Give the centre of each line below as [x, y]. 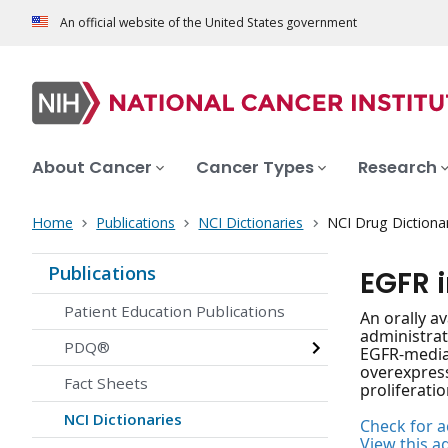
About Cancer [92, 168]
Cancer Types [255, 168]
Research [397, 168]
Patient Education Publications [174, 311]
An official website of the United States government [208, 23]
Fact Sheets [106, 383]
